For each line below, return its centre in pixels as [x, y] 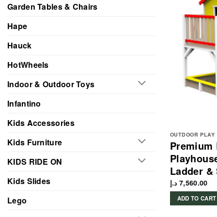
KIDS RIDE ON [35, 161]
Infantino [24, 103]
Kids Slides [29, 181]
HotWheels [28, 64]
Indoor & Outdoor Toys [51, 84]
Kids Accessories [41, 123]
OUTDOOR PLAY [192, 134]
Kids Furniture [35, 142]
